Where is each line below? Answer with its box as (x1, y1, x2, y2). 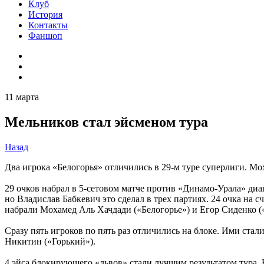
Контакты (28, 20, 68, 30)
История (28, 9, 62, 19)
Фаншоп (28, 31, 62, 41)
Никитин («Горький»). (5, 236, 95, 246)
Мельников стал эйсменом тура (5, 114, 208, 130)
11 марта (5, 92, 39, 102)
